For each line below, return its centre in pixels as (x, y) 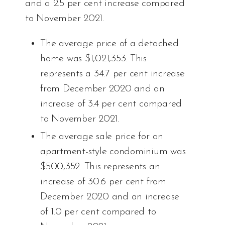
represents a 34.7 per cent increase (113, 74)
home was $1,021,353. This (93, 59)
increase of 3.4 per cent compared (111, 104)
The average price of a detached (109, 44)
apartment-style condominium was (113, 152)
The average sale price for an (102, 137)
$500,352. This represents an (100, 167)
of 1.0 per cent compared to (98, 212)
